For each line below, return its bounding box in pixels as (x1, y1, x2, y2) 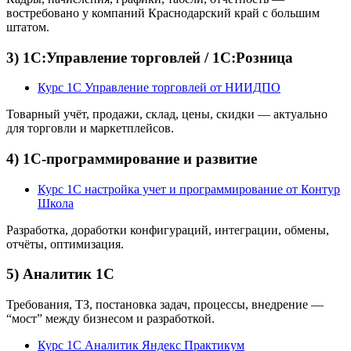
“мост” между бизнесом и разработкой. (6, 312, 215, 326)
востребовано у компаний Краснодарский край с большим (6, 5, 320, 20)
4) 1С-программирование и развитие (6, 150, 257, 167)
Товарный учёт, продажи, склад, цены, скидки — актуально (6, 107, 327, 121)
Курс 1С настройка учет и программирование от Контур (38, 182, 340, 196)
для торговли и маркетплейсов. (6, 121, 174, 136)
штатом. (6, 20, 49, 34)
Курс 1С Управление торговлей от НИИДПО (38, 81, 280, 95)
